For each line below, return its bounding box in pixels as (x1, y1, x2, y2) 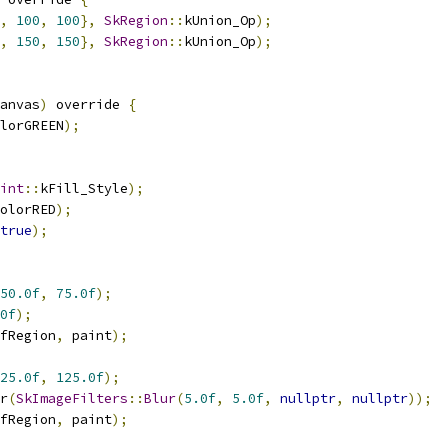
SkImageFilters (16, 390, 128, 407)
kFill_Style (40, 180, 128, 197)
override (48, 96, 128, 113)
